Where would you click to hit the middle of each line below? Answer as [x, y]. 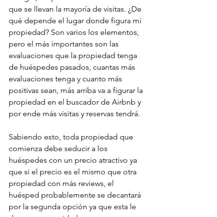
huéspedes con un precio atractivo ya [74, 160]
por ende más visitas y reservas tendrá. [74, 114]
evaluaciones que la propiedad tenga [74, 56]
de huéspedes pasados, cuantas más [73, 67]
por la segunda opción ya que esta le [73, 207]
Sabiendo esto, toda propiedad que [72, 137]
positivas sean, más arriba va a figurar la [77, 91]
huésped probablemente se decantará [76, 195]
